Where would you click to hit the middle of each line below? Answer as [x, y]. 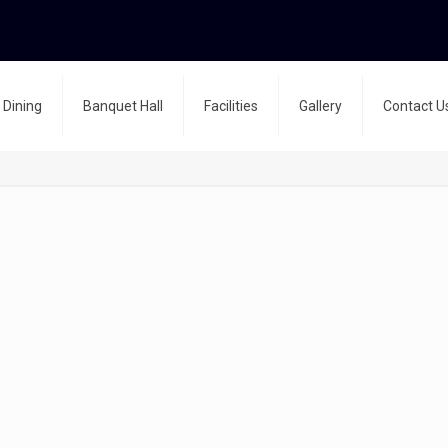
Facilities [230, 106]
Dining [22, 106]
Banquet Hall [122, 106]
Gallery [320, 106]
